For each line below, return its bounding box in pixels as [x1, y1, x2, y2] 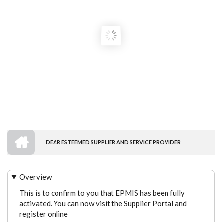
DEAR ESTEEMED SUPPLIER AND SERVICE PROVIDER [46, 139, 181, 145]
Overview [19, 172, 52, 181]
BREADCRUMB [15, 148, 98, 163]
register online [19, 209, 68, 218]
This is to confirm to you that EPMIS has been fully [19, 188, 185, 197]
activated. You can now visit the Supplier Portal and [19, 198, 187, 208]
